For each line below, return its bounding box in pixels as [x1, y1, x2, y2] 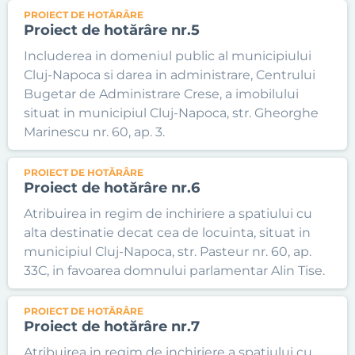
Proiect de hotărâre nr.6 [24, 179, 200, 197]
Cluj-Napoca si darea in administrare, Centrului [24, 67, 315, 82]
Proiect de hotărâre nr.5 [24, 21, 200, 39]
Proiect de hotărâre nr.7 [24, 318, 200, 335]
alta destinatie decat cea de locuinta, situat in [24, 225, 311, 240]
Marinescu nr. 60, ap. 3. [24, 124, 165, 139]
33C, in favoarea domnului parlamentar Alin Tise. [24, 263, 325, 278]
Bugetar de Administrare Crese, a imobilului [24, 86, 299, 101]
